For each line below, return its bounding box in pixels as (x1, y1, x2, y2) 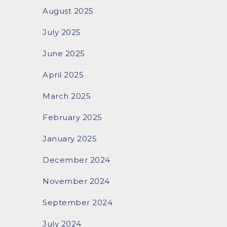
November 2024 (43, 176, 110, 186)
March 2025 (43, 91, 91, 101)
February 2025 (43, 112, 102, 122)
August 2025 (43, 6, 94, 16)
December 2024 (43, 155, 110, 165)
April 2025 (43, 70, 84, 80)
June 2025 (43, 49, 85, 58)
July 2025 (43, 27, 81, 37)
